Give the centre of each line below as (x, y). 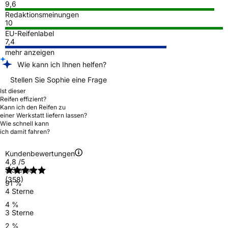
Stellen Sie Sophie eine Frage (59, 79)
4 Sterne (19, 191)
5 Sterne (19, 169)
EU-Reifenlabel (30, 33)
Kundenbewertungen (40, 153)
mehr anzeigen (30, 52)
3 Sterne (19, 212)
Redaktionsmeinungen (42, 14)
